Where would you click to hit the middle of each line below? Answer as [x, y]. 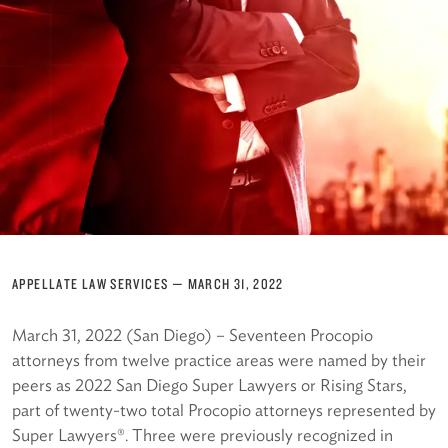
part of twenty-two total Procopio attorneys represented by [224, 410]
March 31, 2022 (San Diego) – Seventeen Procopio [192, 335]
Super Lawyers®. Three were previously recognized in [202, 435]
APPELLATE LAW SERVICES [90, 284]
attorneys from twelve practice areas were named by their [219, 360]
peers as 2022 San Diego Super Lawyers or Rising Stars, [209, 385]
